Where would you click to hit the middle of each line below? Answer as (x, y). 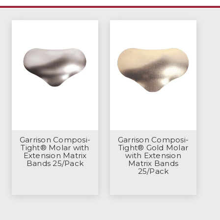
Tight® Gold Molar (153, 148)
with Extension (153, 156)
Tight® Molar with (55, 148)
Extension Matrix (55, 156)
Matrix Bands (153, 164)
